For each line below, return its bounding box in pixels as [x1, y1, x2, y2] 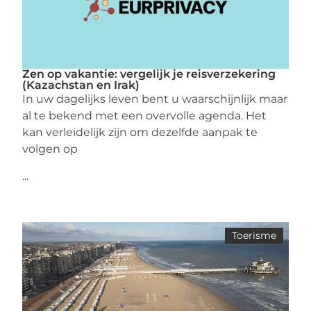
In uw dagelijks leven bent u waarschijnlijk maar [22, 92, 288, 106]
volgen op [22, 142, 78, 156]
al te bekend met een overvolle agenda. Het [22, 109, 267, 123]
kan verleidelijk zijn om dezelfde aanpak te [22, 126, 258, 140]
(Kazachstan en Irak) [22, 78, 140, 92]
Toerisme [231, 228, 276, 242]
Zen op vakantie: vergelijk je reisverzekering [22, 67, 276, 81]
